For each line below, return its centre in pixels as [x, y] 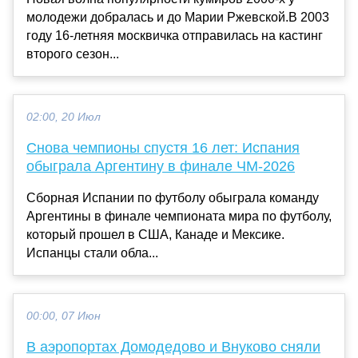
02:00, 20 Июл [64, 117]
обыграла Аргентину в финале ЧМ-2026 [161, 166]
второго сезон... [73, 54]
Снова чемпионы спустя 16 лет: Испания [163, 147]
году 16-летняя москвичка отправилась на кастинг [175, 35]
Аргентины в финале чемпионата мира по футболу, [179, 216]
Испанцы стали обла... [92, 253]
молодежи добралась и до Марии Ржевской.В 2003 [178, 17]
